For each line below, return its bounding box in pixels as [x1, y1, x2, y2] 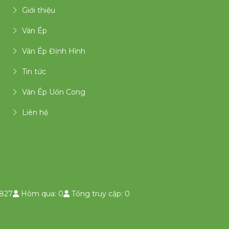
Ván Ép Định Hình [22, 47, 85, 56]
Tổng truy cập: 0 [70, 189, 130, 198]
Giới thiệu [22, 6, 55, 15]
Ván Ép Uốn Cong [22, 87, 85, 97]
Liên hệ [22, 108, 48, 118]
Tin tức [22, 67, 46, 77]
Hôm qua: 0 [19, 189, 63, 198]
